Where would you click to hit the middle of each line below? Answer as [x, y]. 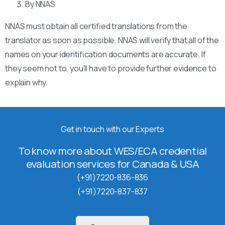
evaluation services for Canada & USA [113, 163]
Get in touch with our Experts [113, 129]
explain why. [27, 82]
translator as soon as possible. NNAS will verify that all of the [112, 40]
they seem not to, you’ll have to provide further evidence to [111, 68]
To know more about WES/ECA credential [113, 150]
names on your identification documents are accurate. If [105, 54]
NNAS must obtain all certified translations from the [96, 26]
